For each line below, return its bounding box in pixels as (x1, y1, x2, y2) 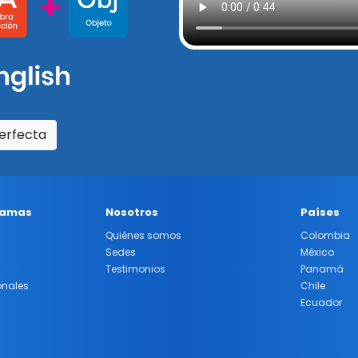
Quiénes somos (105, 228, 181, 242)
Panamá (300, 261, 344, 276)
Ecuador (300, 295, 342, 309)
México (300, 245, 334, 259)
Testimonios (105, 261, 165, 276)
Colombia (300, 228, 350, 242)
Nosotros (105, 204, 158, 220)
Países (300, 204, 340, 220)
